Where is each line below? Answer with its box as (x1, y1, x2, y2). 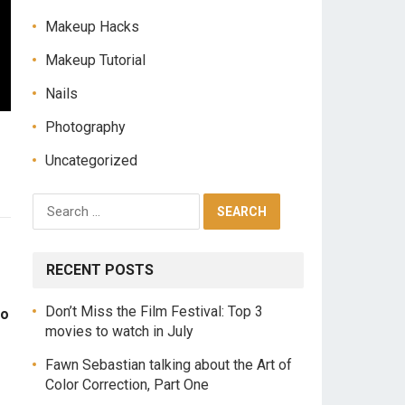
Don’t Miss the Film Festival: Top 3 (45, 303, 263, 320)
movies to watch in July (45, 323, 193, 340)
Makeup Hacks (45, 18, 139, 35)
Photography (45, 118, 126, 136)
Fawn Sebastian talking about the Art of (45, 356, 292, 373)
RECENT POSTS (46, 261, 154, 278)
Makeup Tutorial (45, 52, 146, 69)
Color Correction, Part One (45, 376, 209, 393)
